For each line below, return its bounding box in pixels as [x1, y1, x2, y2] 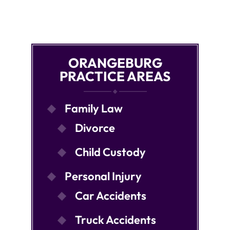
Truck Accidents [75, 212, 156, 227]
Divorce [75, 120, 115, 135]
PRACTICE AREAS [60, 67, 170, 85]
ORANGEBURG [68, 54, 162, 71]
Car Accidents [75, 188, 146, 203]
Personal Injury [65, 168, 142, 183]
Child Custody [75, 144, 146, 159]
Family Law [65, 101, 123, 116]
